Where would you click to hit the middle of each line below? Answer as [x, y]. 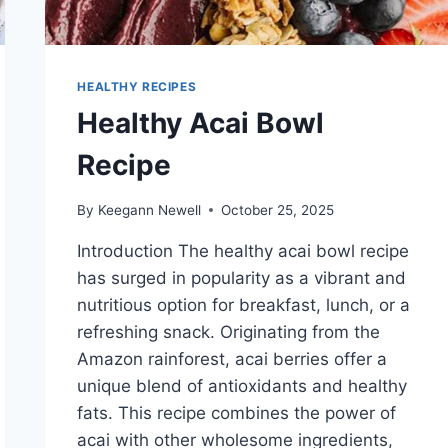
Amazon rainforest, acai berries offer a [232, 358]
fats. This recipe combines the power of [237, 412]
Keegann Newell [149, 209]
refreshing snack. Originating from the [229, 331]
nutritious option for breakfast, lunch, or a [244, 304]
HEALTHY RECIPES [137, 87]
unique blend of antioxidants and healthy [242, 385]
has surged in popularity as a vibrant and [242, 277]
